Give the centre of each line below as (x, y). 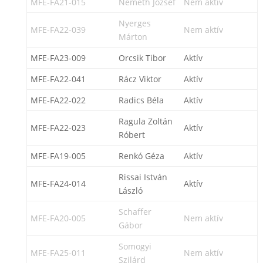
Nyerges (134, 23)
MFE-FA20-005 (58, 218)
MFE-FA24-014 (58, 183)
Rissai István (143, 177)
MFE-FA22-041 (58, 79)
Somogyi (135, 246)
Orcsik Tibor (142, 58)
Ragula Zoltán (145, 121)
